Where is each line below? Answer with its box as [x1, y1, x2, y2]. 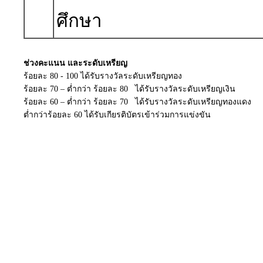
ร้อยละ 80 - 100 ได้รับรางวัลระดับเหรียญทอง [23, 72, 182, 80]
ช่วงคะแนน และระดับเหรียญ [23, 59, 127, 68]
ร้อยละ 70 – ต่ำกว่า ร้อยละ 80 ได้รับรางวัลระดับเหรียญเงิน [23, 85, 235, 93]
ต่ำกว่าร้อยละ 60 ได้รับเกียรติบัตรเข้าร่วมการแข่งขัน [23, 110, 211, 119]
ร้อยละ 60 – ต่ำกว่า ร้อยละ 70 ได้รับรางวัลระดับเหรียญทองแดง [23, 97, 251, 106]
